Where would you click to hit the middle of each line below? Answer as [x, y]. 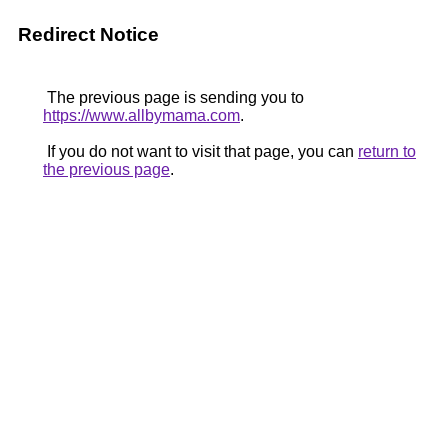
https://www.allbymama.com [141, 115]
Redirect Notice [88, 34]
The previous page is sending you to [173, 97]
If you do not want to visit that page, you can [200, 151]
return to [387, 151]
